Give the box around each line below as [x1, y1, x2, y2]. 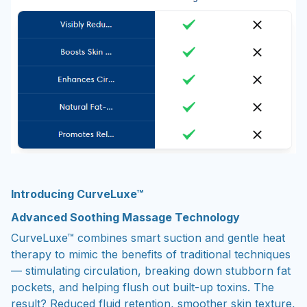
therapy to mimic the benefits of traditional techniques [11, 247, 291, 262]
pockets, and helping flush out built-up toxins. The [11, 280, 274, 295]
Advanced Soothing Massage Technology [11, 210, 240, 225]
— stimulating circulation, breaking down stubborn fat [11, 264, 291, 278]
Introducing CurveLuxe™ [11, 186, 143, 201]
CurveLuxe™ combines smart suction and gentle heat [11, 231, 285, 245]
